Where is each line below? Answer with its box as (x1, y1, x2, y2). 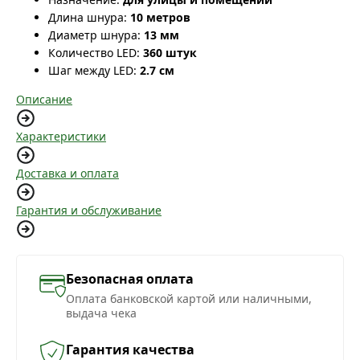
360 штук (143, 45, 197, 61)
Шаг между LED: (48, 63, 137, 79)
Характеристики (16, 129, 106, 145)
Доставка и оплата (16, 166, 119, 182)
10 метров (130, 10, 190, 26)
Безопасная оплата (66, 270, 194, 288)
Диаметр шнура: (48, 27, 141, 43)
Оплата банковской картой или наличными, (66, 291, 312, 307)
